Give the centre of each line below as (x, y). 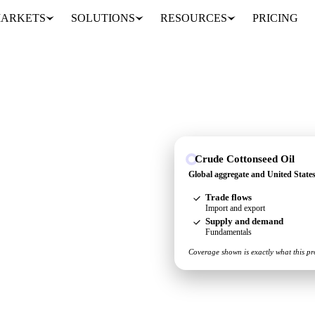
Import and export (235, 208)
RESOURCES (193, 18)
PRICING (275, 18)
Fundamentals (229, 232)
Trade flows (229, 197)
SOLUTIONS (103, 18)
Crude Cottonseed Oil (245, 159)
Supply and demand (244, 221)
